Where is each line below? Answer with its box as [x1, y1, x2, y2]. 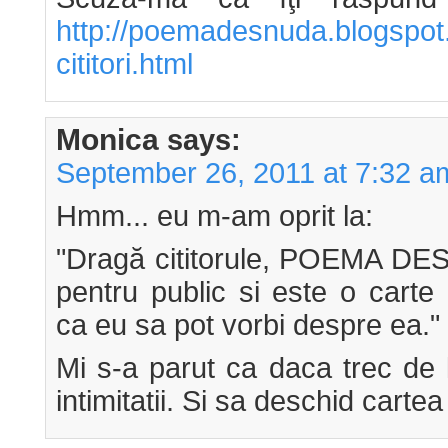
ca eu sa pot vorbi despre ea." [56, 308, 440, 341]
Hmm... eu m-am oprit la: [56, 199, 373, 232]
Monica [56, 122, 159, 156]
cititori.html [56, 47, 193, 80]
